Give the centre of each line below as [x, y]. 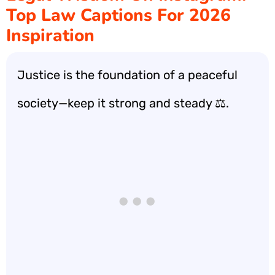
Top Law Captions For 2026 [118, 15]
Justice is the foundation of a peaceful [127, 75]
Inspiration [50, 36]
